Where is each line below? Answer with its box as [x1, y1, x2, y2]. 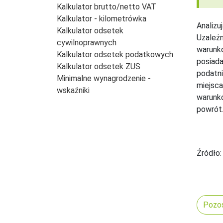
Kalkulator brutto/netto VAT [57, 1, 156, 11]
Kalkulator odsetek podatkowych [57, 49, 173, 59]
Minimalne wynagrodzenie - [57, 73, 151, 83]
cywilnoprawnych [57, 37, 116, 47]
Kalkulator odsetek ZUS [57, 61, 140, 71]
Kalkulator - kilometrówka [57, 13, 146, 23]
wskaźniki [57, 85, 90, 95]
